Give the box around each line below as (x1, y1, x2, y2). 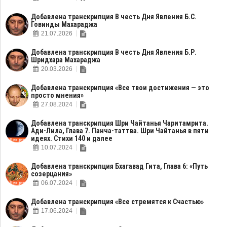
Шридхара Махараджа (31, 56, 100, 64)
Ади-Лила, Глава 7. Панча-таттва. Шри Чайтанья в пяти (31, 127, 209, 135)
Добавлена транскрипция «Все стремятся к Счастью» (31, 198, 204, 206)
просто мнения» (31, 91, 84, 99)
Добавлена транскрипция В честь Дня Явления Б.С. (31, 13, 197, 21)
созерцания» (31, 170, 72, 178)
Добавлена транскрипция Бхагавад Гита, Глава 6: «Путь (31, 162, 208, 170)
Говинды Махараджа (31, 20, 97, 28)
